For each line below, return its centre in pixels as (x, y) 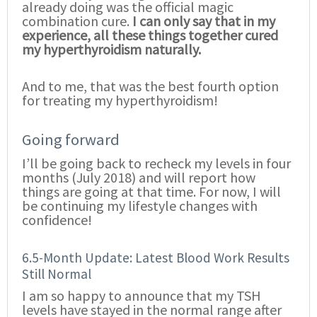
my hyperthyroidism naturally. (111, 49)
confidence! (57, 219)
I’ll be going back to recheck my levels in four (156, 163)
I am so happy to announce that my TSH (142, 296)
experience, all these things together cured (150, 35)
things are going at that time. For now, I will (151, 191)
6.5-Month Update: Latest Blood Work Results (156, 257)
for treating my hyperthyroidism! (120, 100)
